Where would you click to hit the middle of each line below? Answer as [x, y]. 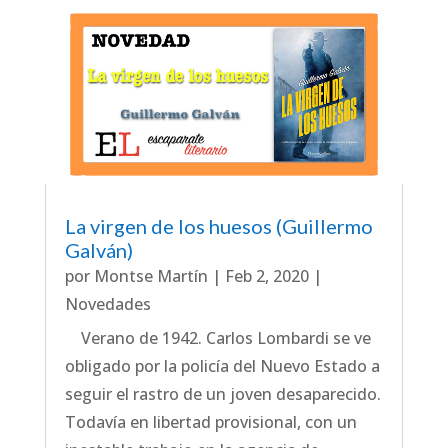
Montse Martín [150, 275]
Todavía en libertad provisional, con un [210, 421]
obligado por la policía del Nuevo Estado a [222, 365]
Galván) [98, 249]
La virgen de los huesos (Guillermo [218, 225]
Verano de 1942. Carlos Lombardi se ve [217, 337]
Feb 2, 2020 [266, 275]
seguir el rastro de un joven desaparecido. [222, 393]
